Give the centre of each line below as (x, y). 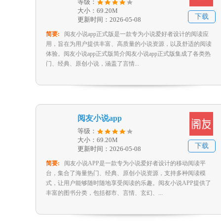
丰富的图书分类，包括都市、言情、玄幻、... (104, 193)
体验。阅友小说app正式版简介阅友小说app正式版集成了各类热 (128, 54)
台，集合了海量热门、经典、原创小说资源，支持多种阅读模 (126, 173)
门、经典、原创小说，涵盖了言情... (92, 64)
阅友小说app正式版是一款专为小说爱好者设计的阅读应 (136, 34)
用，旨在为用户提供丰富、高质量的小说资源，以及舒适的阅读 (129, 44)
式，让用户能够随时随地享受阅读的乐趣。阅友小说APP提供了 (129, 183)
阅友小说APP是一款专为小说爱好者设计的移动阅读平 (135, 163)
